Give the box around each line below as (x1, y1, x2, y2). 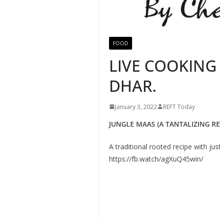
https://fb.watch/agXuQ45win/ (109, 154, 203, 164)
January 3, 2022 (114, 102, 157, 111)
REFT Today (163, 102, 195, 111)
